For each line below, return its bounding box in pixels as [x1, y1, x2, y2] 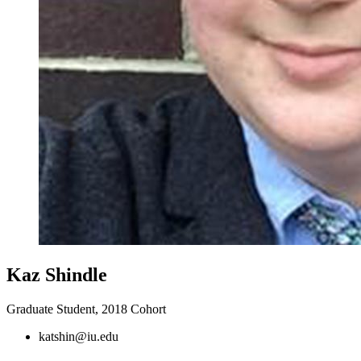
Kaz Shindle [6, 263, 107, 285]
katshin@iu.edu [39, 329, 118, 343]
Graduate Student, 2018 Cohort [6, 301, 166, 316]
